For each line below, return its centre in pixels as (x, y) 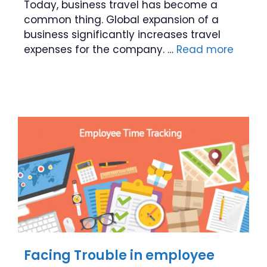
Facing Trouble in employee (119, 255)
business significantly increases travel (122, 35)
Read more (205, 49)
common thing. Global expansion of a (121, 20)
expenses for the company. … (100, 49)
